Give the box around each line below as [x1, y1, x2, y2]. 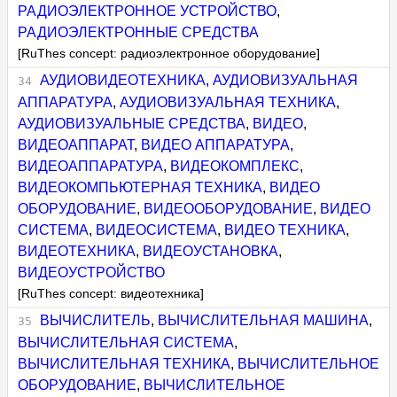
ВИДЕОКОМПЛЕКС [170, 158, 300, 174]
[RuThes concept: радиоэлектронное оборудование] [18, 46, 321, 60]
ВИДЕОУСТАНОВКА [143, 243, 279, 259]
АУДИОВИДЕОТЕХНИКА [39, 72, 206, 88]
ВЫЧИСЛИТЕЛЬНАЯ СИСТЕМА [18, 334, 235, 350]
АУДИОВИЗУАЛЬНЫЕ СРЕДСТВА [18, 115, 246, 131]
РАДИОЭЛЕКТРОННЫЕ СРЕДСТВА [18, 24, 260, 40]
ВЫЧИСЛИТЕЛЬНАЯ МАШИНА [157, 312, 369, 328]
